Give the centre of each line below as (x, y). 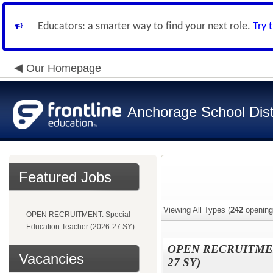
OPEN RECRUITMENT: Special (78, 214)
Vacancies (51, 259)
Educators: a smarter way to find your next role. (145, 27)
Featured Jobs (65, 177)
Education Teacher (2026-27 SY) (80, 227)
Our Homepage (64, 68)
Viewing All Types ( (197, 210)
